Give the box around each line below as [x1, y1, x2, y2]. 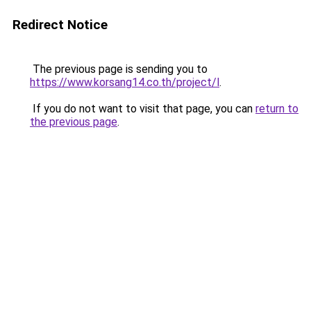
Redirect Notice [12, 17, 108, 33]
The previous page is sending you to [30, 62, 208, 76]
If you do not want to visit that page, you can [30, 102, 255, 115]
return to [255, 102, 299, 115]
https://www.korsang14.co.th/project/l [30, 76, 219, 89]
